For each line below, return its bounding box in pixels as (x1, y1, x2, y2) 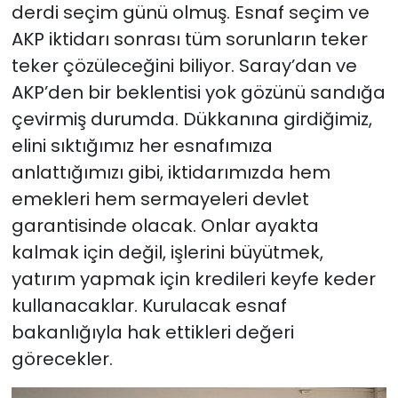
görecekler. (11, 346, 113, 372)
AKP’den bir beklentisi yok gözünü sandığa (11, 80, 386, 106)
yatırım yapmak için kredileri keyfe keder (11, 267, 376, 292)
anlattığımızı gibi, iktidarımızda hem (11, 160, 330, 186)
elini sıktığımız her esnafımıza (11, 133, 273, 159)
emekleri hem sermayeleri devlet (11, 187, 309, 212)
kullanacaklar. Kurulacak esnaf (11, 293, 287, 319)
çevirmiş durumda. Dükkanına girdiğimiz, (11, 107, 372, 132)
